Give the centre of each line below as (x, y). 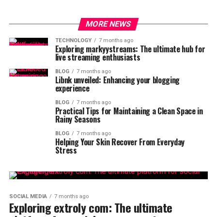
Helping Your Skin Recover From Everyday (120, 142)
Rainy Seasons (78, 119)
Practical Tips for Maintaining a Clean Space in (129, 111)
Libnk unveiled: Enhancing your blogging (117, 80)
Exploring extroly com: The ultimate (91, 207)
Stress (66, 150)
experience (72, 88)
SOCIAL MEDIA (28, 196)
